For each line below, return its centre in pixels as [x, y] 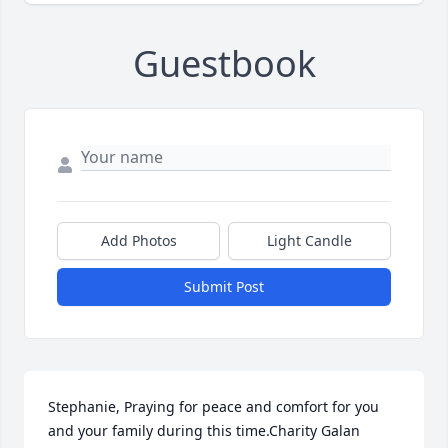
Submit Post [224, 286]
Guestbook [224, 63]
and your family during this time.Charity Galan [204, 430]
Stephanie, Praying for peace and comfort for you [213, 406]
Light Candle [309, 240]
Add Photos [138, 240]
